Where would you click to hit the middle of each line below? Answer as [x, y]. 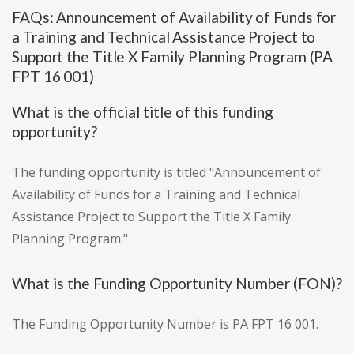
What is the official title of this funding [143, 112]
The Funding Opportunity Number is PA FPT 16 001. [165, 324]
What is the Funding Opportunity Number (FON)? [177, 284]
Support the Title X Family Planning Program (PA [173, 57]
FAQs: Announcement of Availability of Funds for [174, 17]
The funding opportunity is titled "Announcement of [166, 173]
